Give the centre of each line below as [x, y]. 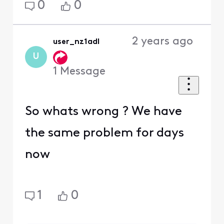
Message [83, 72]
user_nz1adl [76, 42]
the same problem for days [104, 133]
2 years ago [162, 42]
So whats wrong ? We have [103, 111]
